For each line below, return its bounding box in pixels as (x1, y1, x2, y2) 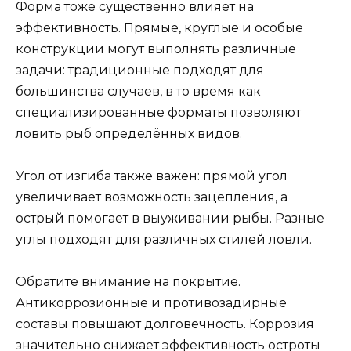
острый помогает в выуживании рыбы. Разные (16, 211, 324, 226)
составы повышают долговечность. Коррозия (16, 317, 314, 332)
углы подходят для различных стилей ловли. (16, 232, 312, 247)
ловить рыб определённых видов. (16, 125, 242, 141)
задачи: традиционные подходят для (16, 62, 264, 78)
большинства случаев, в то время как (16, 83, 261, 99)
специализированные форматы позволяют (16, 104, 301, 120)
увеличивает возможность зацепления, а (16, 190, 288, 204)
